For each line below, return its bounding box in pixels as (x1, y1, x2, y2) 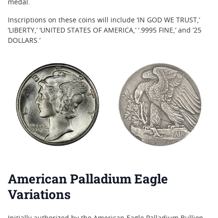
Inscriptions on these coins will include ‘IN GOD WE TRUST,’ (8, 17, 200, 24)
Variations (8, 186, 71, 203)
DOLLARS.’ (8, 37, 40, 45)
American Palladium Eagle (8, 170, 168, 187)
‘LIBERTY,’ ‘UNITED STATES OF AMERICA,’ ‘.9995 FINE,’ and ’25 (8, 27, 201, 35)
